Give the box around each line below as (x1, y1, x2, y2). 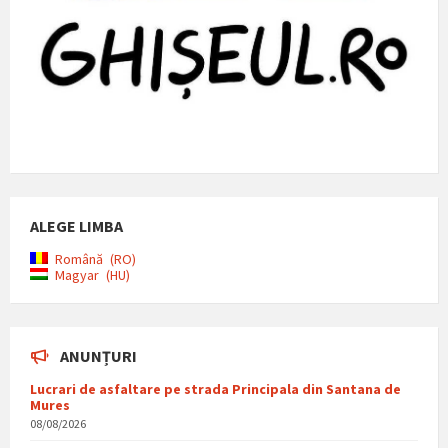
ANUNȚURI (60, 345, 137, 366)
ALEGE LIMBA (30, 215, 123, 236)
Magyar (55, 265, 99, 284)
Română (55, 249, 103, 268)
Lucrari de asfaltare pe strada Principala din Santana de (30, 379, 401, 398)
